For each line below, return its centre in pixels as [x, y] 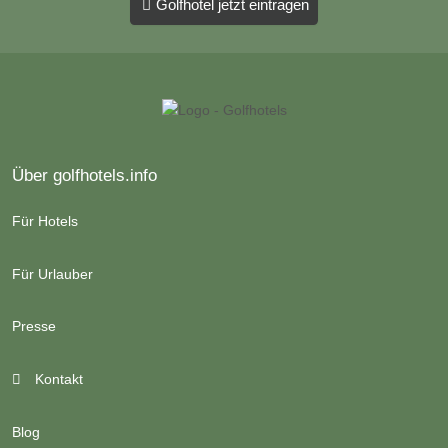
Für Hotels [45, 220]
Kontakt [56, 379]
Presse [34, 326]
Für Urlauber [52, 273]
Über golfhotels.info [84, 174]
